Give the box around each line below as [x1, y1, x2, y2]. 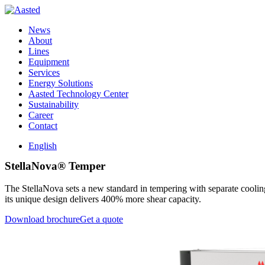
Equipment [28, 57, 69, 67]
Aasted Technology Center [28, 89, 128, 99]
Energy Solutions [28, 78, 93, 88]
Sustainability [28, 99, 79, 109]
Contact [28, 121, 57, 131]
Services [28, 67, 60, 77]
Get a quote [80, 214, 123, 225]
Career [28, 110, 53, 120]
